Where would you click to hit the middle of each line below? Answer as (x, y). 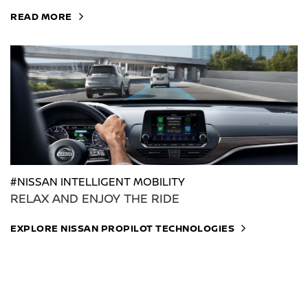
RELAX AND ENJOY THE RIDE (95, 198)
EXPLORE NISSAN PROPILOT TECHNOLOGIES (122, 228)
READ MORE (41, 16)
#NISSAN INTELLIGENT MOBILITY (98, 182)
